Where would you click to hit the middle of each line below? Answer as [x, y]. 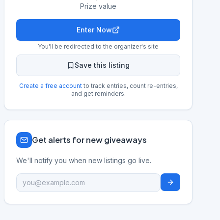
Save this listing [102, 65]
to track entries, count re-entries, [130, 86]
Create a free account [50, 86]
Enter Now [94, 30]
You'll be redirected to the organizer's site [98, 46]
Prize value [98, 6]
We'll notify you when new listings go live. [84, 160]
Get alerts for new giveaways [89, 140]
